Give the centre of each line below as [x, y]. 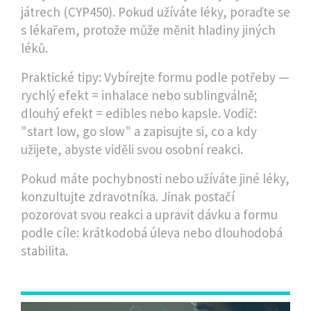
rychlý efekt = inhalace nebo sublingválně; [139, 95]
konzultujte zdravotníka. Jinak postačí [128, 196]
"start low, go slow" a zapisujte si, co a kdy [139, 131]
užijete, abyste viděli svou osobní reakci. [132, 149]
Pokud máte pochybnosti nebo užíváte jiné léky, [155, 178]
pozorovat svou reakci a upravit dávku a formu [149, 215]
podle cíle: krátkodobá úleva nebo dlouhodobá [152, 233]
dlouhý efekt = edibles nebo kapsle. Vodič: [139, 113]
